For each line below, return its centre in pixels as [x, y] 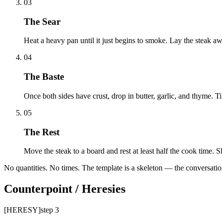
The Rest [42, 132]
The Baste [44, 77]
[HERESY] [22, 210]
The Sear [42, 21]
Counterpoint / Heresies [65, 189]
